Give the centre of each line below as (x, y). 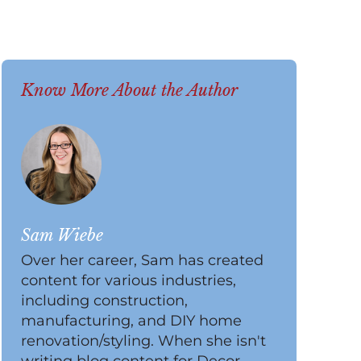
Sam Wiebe (62, 235)
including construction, (105, 300)
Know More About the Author (130, 90)
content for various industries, (129, 280)
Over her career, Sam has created (143, 260)
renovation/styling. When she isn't (144, 340)
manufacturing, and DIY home (132, 320)
